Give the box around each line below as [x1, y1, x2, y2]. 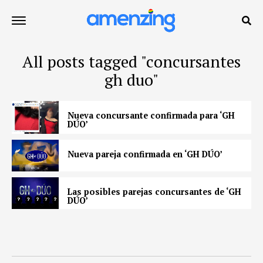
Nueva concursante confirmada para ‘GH [68, 110, 235, 121]
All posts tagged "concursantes [22, 51, 241, 72]
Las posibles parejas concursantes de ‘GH [68, 186, 241, 197]
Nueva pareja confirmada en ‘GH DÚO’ [68, 149, 222, 160]
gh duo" [104, 69, 159, 90]
